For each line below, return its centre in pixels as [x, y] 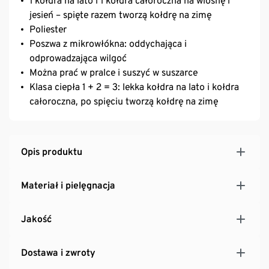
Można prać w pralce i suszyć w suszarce [113, 72]
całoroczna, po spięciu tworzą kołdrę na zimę [124, 101]
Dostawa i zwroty [58, 252]
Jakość [36, 219]
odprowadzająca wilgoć [78, 58]
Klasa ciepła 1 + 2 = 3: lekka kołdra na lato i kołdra [134, 86]
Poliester [48, 29]
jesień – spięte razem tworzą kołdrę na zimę [120, 14]
